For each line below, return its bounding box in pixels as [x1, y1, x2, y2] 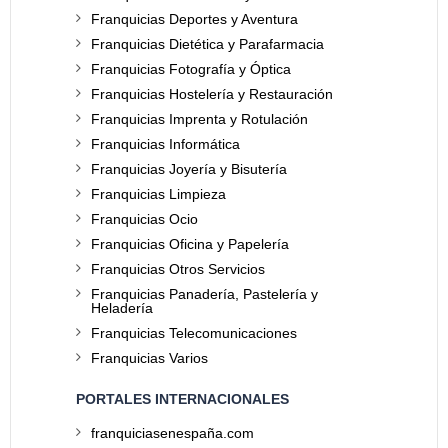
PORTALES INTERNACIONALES [76, 391, 289, 407]
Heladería [91, 300, 153, 316]
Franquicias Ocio [91, 211, 198, 227]
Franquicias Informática [91, 136, 240, 152]
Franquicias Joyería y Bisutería [91, 161, 287, 177]
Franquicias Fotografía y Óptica [91, 61, 291, 77]
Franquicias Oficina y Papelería [91, 236, 289, 252]
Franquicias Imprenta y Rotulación [91, 111, 308, 127]
